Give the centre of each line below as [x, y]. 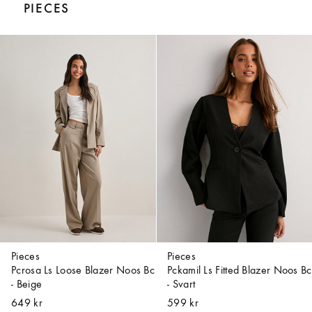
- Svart [181, 285]
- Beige [27, 285]
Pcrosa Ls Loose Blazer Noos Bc [83, 271]
